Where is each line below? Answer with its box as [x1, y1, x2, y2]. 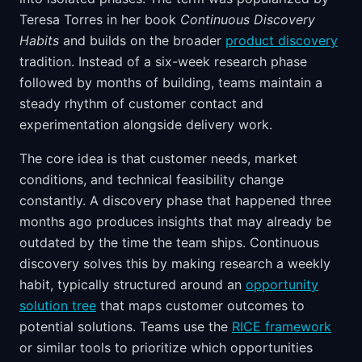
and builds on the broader [59, 32, 225, 48]
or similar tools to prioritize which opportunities [19, 339, 313, 356]
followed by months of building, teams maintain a [19, 74, 322, 90]
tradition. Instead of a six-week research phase [19, 53, 307, 69]
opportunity [246, 276, 318, 293]
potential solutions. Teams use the [19, 318, 232, 335]
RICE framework [232, 318, 331, 335]
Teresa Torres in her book [19, 11, 180, 27]
